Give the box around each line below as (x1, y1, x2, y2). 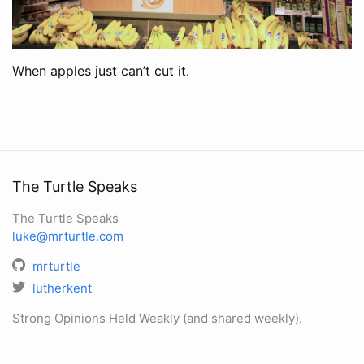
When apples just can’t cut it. (12, 63, 189, 80)
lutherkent (32, 280, 92, 296)
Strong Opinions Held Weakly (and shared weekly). (12, 310, 302, 326)
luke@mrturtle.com (12, 228, 123, 244)
